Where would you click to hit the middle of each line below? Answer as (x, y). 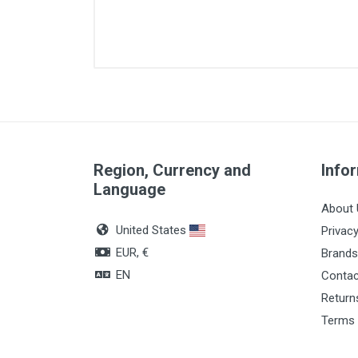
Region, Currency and (172, 170)
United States (151, 230)
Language (129, 189)
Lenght (195, 111)
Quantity (198, 139)
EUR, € (131, 253)
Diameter (200, 84)
